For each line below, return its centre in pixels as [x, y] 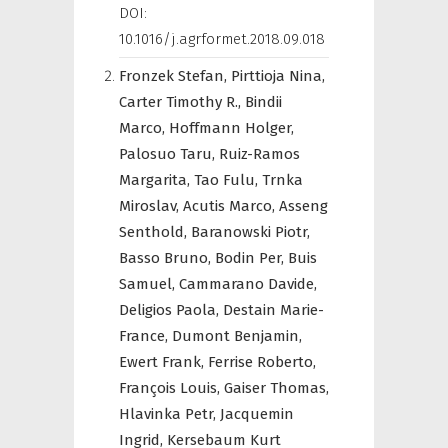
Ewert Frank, [163, 362]
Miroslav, [151, 206]
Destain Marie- [273, 310]
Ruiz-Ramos [259, 154]
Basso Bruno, [167, 258]
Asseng [303, 206]
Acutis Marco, [231, 206]
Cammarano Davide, [248, 284]
